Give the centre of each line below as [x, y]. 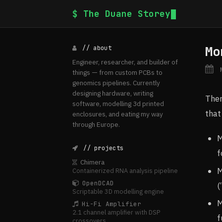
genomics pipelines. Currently [116, 83]
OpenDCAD [98, 183]
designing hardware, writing [113, 93]
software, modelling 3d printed [118, 104]
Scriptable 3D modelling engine [118, 192]
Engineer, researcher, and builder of [125, 62]
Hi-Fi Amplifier [112, 204]
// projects [102, 148]
